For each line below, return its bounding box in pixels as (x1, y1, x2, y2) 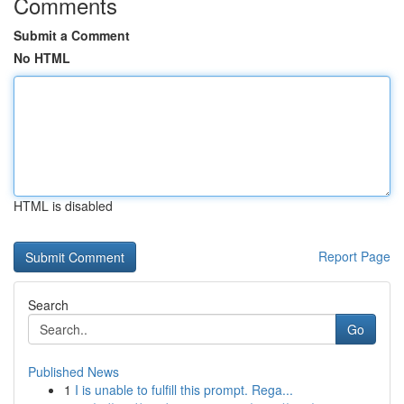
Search (28, 296, 69, 314)
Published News (28, 363, 119, 381)
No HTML (14, 49, 70, 67)
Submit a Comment (14, 26, 130, 44)
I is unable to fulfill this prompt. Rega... (75, 381, 293, 399)
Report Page (318, 247, 390, 265)
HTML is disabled (14, 197, 113, 215)
